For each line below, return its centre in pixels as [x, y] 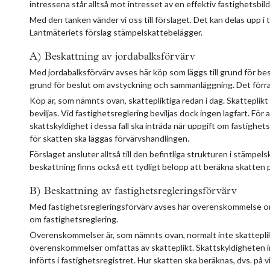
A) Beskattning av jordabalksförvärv [112, 57]
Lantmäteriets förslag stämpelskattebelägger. [116, 32]
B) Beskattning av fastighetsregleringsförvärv [133, 191]
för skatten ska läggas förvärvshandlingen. [109, 138]
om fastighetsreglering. [74, 219]
